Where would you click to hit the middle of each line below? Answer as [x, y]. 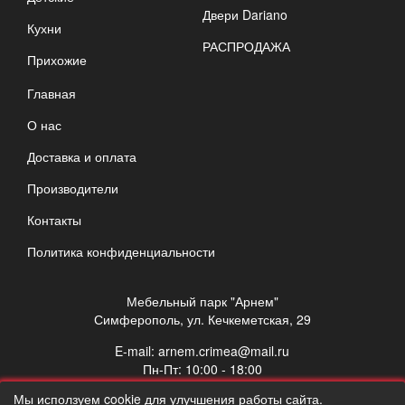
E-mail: [137, 351]
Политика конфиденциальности [121, 252]
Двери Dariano [245, 14]
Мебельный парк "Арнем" [202, 301]
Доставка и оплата [82, 157]
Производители [73, 188]
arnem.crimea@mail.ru [224, 351]
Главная [52, 94]
